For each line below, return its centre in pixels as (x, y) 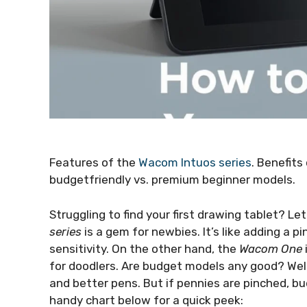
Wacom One (271, 248)
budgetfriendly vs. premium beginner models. (172, 180)
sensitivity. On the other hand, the (144, 248)
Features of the (94, 163)
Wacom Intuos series (195, 163)
